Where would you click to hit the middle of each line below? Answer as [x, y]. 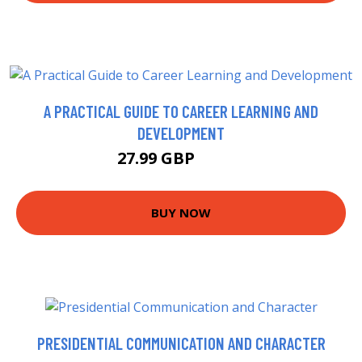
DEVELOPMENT [181, 133]
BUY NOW [181, 213]
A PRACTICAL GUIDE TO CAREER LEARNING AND [181, 111]
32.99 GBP [222, 160]
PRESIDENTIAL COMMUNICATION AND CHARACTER [181, 343]
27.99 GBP [158, 158]
